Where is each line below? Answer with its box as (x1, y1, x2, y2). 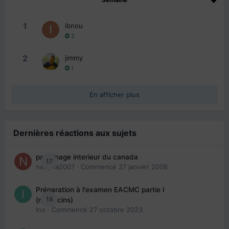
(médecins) (36, 195, 73, 204)
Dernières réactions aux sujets (13, 127, 136, 138)
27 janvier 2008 (119, 162, 168, 171)
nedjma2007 (36, 162, 75, 171)
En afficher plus (89, 90, 140, 99)
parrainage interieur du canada (36, 152, 138, 161)
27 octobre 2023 (89, 205, 143, 214)
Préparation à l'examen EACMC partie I (36, 185, 165, 194)
